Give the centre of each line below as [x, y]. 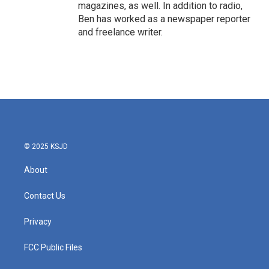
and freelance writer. [120, 32]
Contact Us [45, 196]
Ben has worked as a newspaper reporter [164, 19]
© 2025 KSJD [46, 147]
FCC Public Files [53, 247]
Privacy [38, 222]
